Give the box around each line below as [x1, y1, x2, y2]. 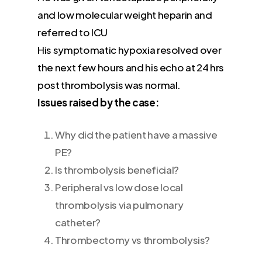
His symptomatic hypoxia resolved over [37, 43, 222, 56]
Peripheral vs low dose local [55, 181, 183, 194]
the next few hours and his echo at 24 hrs [37, 60, 225, 74]
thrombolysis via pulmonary [55, 198, 184, 212]
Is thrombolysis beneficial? [55, 163, 179, 177]
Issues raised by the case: [37, 95, 159, 109]
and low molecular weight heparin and [37, 8, 212, 21]
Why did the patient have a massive [55, 128, 218, 142]
